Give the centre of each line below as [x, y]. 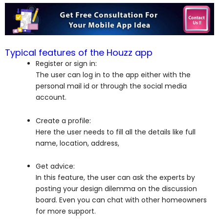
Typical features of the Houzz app [79, 53]
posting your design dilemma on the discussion [116, 189]
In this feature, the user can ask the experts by [115, 178]
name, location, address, [78, 143]
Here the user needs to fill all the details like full [116, 132]
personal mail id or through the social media [111, 86]
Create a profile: [63, 120]
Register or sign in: [66, 64]
